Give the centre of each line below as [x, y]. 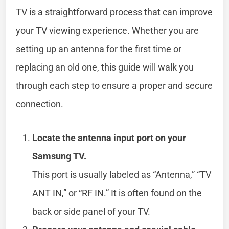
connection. [40, 104]
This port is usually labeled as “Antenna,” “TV [122, 174]
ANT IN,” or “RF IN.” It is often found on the [117, 193]
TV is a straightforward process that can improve [114, 12]
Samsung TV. [60, 156]
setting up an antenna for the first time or [99, 49]
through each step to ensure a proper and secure [114, 85]
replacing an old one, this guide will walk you [105, 67]
